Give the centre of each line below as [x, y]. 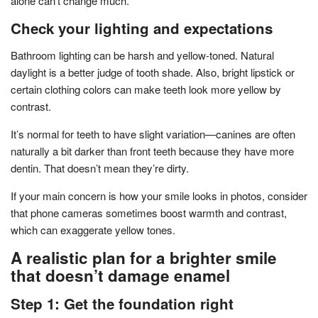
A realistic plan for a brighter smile [144, 257]
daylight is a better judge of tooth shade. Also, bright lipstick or [153, 72]
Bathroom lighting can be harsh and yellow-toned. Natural [142, 55]
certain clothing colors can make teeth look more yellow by [146, 89]
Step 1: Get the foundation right [122, 303]
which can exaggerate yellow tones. [93, 229]
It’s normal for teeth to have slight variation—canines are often [153, 133]
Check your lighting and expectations [142, 28]
